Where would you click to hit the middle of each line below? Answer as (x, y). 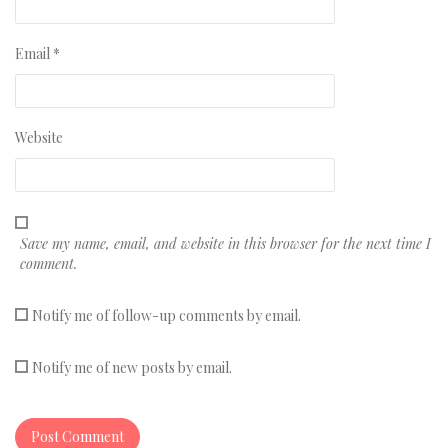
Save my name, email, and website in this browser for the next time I (225, 244)
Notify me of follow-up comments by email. (166, 316)
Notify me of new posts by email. (132, 368)
